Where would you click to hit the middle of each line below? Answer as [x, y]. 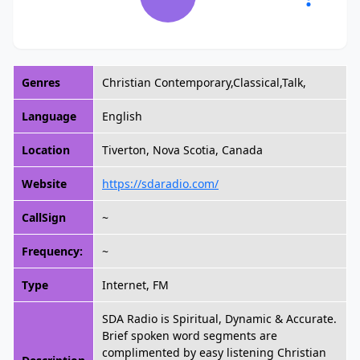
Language [49, 116]
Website [44, 184]
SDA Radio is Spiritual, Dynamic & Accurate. [219, 319]
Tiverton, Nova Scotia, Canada [182, 150]
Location [46, 150]
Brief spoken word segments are [190, 335]
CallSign [44, 217]
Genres [41, 82]
